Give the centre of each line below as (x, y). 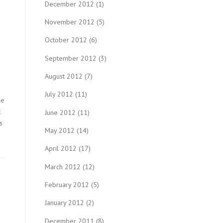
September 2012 (71, 58)
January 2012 (64, 203)
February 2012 (67, 184)
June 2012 (60, 112)
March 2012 (63, 167)
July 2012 (59, 94)
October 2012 (66, 40)
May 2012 (60, 130)
